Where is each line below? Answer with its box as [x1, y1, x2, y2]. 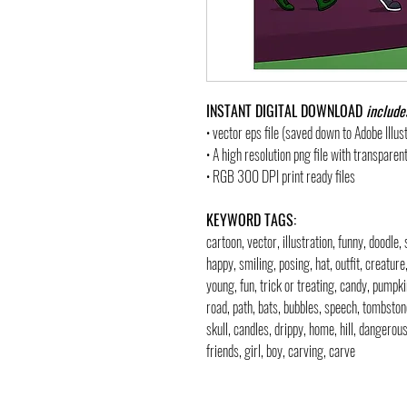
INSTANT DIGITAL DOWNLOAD [206, 100, 366, 122]
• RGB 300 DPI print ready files [206, 165, 355, 187]
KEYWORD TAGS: [206, 209, 296, 231]
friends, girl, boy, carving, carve [206, 340, 355, 362]
